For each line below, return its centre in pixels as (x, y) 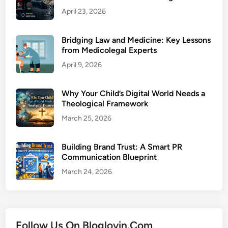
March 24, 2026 (87, 172)
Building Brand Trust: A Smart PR (122, 147)
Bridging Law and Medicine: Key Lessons (136, 40)
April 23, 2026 (84, 11)
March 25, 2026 (87, 118)
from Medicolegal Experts (109, 50)
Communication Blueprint (109, 157)
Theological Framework (105, 104)
